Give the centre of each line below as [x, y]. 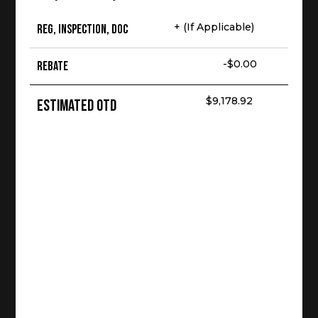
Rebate [52, 66]
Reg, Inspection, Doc [82, 29]
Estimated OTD [76, 105]
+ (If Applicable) [214, 27]
